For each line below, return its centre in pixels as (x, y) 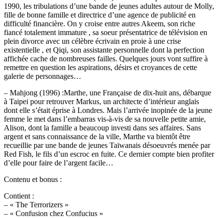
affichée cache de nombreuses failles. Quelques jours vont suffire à (106, 59)
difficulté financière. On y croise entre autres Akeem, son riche (100, 24)
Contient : (19, 196)
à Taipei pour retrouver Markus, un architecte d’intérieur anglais (101, 102)
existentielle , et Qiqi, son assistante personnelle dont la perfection (104, 50)
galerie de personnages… (43, 76)
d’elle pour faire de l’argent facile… (59, 163)
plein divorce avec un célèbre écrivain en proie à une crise (92, 41)
